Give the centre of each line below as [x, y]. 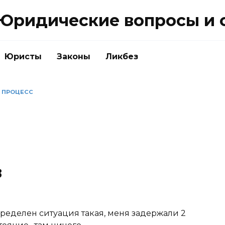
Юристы [23, 57]
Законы [74, 57]
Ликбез [122, 57]
